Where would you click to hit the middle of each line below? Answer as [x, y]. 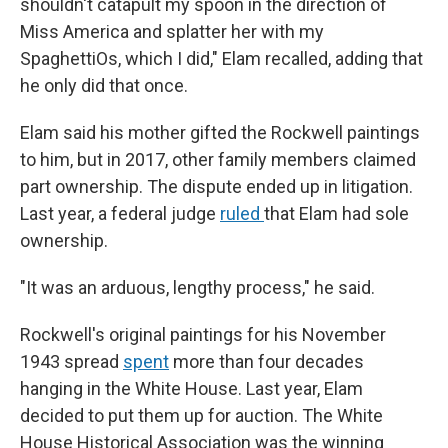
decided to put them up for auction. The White [201, 416]
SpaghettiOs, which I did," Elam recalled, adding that [221, 59]
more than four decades [266, 362]
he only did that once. [104, 86]
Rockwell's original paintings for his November [203, 335]
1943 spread [71, 362]
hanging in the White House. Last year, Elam [191, 389]
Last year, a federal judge [120, 214]
